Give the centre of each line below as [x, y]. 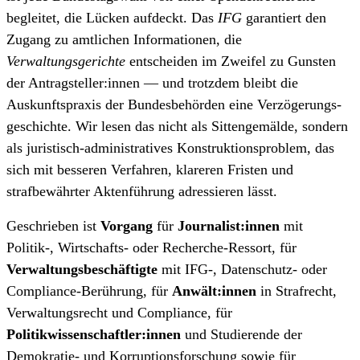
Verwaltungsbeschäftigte [82, 269]
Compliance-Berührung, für [89, 290]
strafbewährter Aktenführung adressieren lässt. [142, 192]
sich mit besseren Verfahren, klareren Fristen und [150, 170]
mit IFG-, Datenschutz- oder [242, 269]
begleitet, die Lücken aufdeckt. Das [112, 18]
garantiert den [284, 18]
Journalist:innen [229, 225]
